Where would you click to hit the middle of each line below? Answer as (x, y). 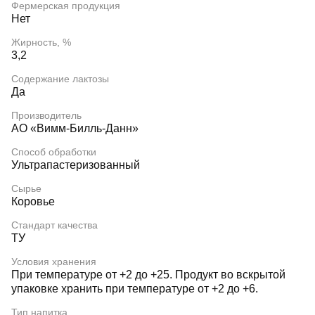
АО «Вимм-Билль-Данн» (75, 128)
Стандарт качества (54, 225)
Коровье (33, 201)
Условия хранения (54, 262)
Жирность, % (41, 42)
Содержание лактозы (60, 79)
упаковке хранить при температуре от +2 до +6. (135, 289)
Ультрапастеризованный (76, 165)
